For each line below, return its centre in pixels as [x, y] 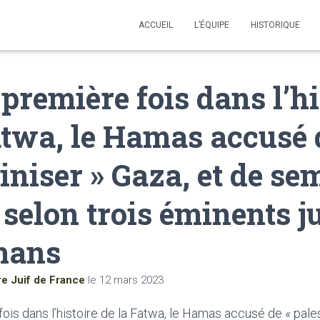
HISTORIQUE [275, 25]
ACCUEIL [156, 25]
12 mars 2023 [131, 280]
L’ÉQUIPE [212, 25]
